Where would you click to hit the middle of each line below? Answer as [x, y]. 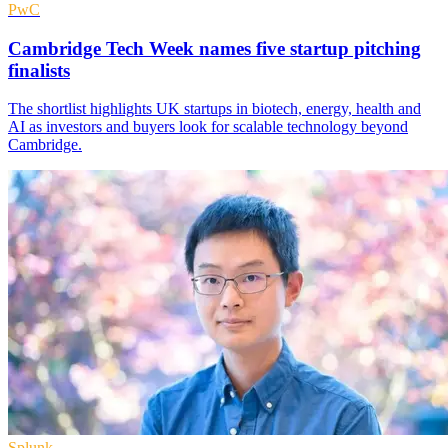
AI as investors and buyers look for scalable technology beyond [208, 127]
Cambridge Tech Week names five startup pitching [214, 48]
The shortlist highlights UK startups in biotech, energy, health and [214, 109]
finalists [39, 70]
